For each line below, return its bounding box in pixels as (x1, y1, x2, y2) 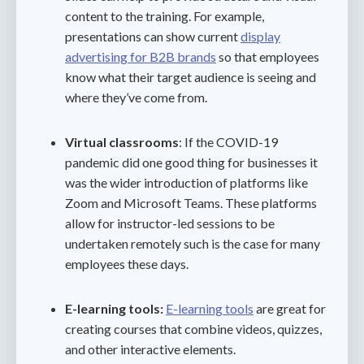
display (240, 28, 280, 44)
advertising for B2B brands (65, 49, 216, 64)
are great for (253, 301, 326, 316)
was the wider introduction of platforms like (65, 175, 308, 190)
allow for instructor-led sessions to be (65, 215, 275, 231)
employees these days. (65, 256, 188, 271)
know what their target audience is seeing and (65, 69, 316, 84)
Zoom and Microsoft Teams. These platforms (65, 195, 317, 210)
